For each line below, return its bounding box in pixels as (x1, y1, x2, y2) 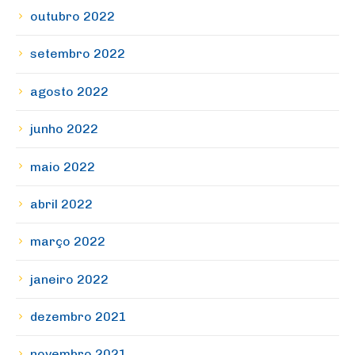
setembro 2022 (30, 46, 125, 62)
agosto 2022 (30, 83, 109, 99)
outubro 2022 (30, 9, 115, 25)
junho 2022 (30, 121, 98, 137)
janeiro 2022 (30, 271, 109, 287)
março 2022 (30, 234, 105, 250)
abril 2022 (30, 196, 93, 212)
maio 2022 (30, 158, 95, 174)
